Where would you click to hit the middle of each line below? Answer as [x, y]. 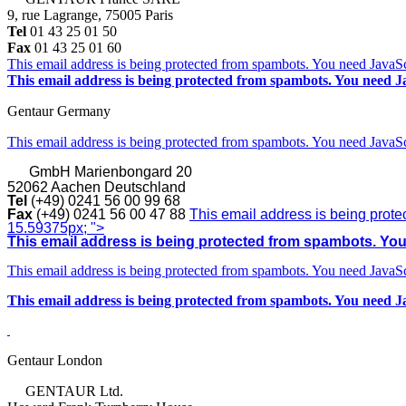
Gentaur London [55, 360]
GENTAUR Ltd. [74, 391]
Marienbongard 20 [133, 171]
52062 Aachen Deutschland [97, 187]
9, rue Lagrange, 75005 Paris [92, 14]
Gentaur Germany [59, 111]
